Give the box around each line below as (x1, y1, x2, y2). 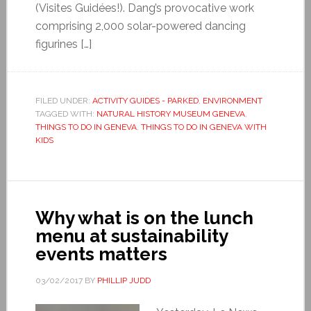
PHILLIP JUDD (96, 275, 151, 285)
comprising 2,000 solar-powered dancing (35, 19, 246, 33)
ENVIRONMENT (202, 95, 262, 106)
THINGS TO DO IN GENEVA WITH (140, 121, 267, 132)
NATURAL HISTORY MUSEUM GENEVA (96, 108, 245, 119)
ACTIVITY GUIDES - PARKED (92, 95, 199, 106)
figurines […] (35, 37, 92, 51)
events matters (35, 243, 167, 264)
